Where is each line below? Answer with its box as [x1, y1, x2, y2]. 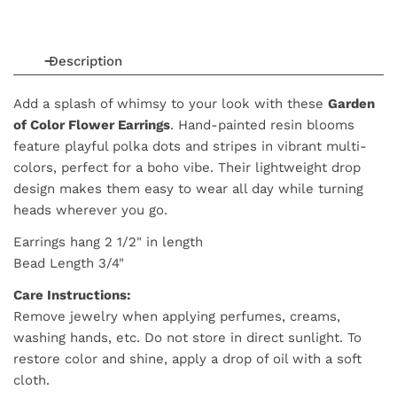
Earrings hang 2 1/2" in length [13, 234, 203, 251]
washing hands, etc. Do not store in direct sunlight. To [13, 330, 362, 346]
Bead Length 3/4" [13, 255, 124, 272]
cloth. [13, 372, 50, 389]
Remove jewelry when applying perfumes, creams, [13, 308, 340, 325]
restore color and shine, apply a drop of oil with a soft [13, 351, 362, 368]
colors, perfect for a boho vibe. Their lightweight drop [13, 160, 361, 176]
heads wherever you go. [13, 202, 167, 219]
